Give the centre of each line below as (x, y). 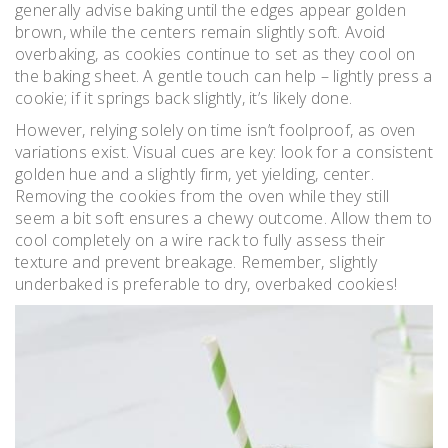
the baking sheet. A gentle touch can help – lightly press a (224, 75)
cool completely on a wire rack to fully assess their (200, 239)
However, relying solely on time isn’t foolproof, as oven (215, 129)
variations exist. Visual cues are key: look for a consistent (224, 151)
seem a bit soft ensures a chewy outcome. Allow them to (224, 217)
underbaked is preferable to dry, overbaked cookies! (206, 283)
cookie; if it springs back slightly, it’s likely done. (184, 97)
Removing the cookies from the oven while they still (202, 195)
